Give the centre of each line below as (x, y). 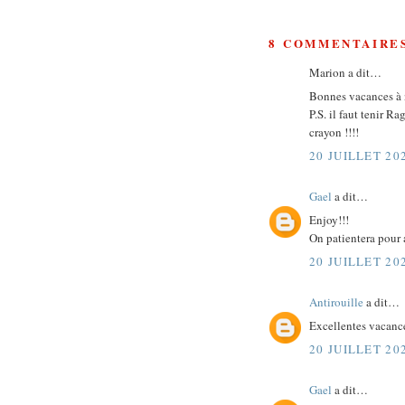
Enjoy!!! (329, 220)
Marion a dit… (345, 72)
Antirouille (336, 301)
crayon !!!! (334, 132)
